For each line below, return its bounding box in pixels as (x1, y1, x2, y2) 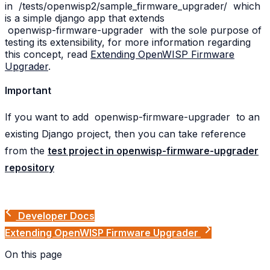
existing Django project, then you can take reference (5, 128, 246, 140)
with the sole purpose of (146, 24, 262, 37)
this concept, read (5, 48, 90, 61)
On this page (5, 248, 62, 261)
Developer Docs (16, 210, 95, 222)
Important (5, 84, 51, 97)
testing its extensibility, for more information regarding (5, 36, 251, 49)
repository (5, 162, 54, 174)
